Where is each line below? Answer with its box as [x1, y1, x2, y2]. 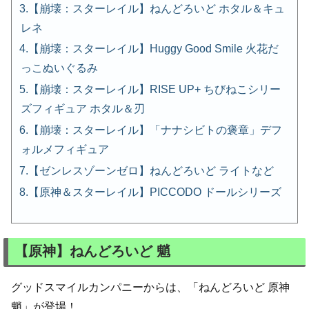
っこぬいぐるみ [21, 62, 98, 74]
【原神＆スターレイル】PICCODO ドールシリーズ [28, 186, 281, 198]
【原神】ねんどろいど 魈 [14, 243, 170, 259]
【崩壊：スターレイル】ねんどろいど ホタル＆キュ [28, 2, 285, 14]
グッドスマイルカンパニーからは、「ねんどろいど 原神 [11, 281, 290, 293]
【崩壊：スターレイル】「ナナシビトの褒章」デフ [28, 124, 282, 137]
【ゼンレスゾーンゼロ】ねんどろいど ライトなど [28, 165, 274, 177]
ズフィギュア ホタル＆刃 [21, 103, 145, 115]
